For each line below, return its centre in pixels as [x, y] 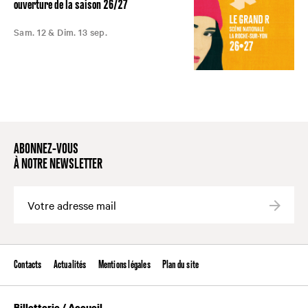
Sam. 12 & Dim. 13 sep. [61, 32]
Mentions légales [124, 265]
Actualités [70, 265]
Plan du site [180, 265]
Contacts [28, 265]
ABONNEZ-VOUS [46, 149]
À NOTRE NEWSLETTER [58, 164]
